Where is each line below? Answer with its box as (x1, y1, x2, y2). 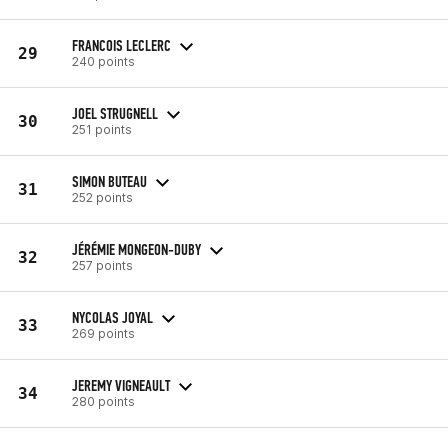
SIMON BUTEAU (72, 171, 147, 191)
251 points (72, 121, 132, 137)
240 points (72, 53, 135, 69)
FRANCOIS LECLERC (72, 35, 171, 55)
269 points (72, 325, 135, 341)
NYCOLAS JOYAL (72, 307, 153, 327)
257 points (72, 257, 133, 273)
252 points (72, 189, 133, 205)
